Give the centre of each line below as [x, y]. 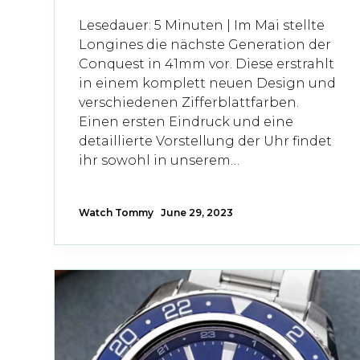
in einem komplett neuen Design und [208, 83]
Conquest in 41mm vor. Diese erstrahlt [207, 63]
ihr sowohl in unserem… [160, 160]
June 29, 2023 [197, 212]
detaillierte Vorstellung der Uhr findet [206, 141]
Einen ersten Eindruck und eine [186, 121]
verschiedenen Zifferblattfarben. [189, 102]
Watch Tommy [117, 212]
